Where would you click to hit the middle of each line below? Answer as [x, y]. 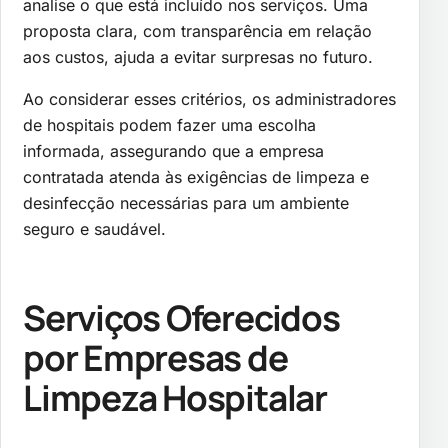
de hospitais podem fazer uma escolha [169, 124]
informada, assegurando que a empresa [173, 150]
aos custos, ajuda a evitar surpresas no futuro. [198, 56]
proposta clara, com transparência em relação [197, 30]
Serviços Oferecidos [181, 318]
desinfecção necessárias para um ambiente [186, 202]
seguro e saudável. [94, 228]
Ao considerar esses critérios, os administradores [209, 98]
